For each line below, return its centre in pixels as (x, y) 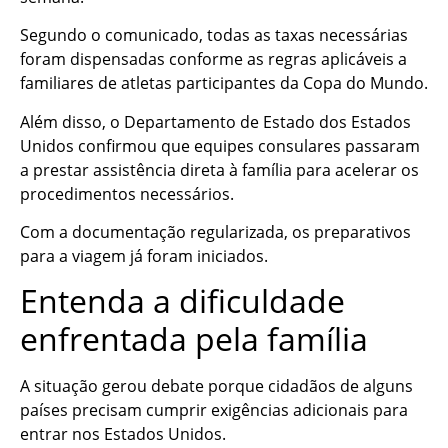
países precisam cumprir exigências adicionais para (214, 410)
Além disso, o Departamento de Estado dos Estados (215, 121)
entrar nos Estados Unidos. (123, 434)
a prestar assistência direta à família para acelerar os (219, 169)
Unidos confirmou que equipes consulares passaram (220, 145)
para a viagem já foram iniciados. (144, 256)
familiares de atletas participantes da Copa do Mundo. (224, 83)
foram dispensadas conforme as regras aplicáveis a (213, 59)
